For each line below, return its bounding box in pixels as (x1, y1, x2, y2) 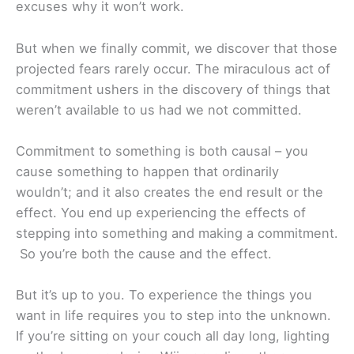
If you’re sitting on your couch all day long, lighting (16, 328, 330, 345)
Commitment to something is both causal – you (16, 142, 308, 159)
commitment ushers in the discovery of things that (16, 81, 330, 97)
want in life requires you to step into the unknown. (16, 307, 331, 324)
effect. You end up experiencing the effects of (16, 204, 306, 220)
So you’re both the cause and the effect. (16, 245, 272, 262)
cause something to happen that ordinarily (16, 163, 279, 179)
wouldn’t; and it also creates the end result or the (16, 183, 323, 200)
